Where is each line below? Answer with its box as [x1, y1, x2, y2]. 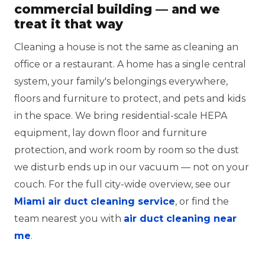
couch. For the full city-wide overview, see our [14, 179, 231, 190]
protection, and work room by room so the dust [14, 144, 239, 156]
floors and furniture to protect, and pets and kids [14, 93, 245, 104]
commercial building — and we [14, 2, 220, 17]
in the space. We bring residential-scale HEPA [14, 110, 227, 121]
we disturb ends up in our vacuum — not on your [14, 161, 249, 173]
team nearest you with [14, 213, 124, 224]
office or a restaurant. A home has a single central [14, 59, 246, 70]
